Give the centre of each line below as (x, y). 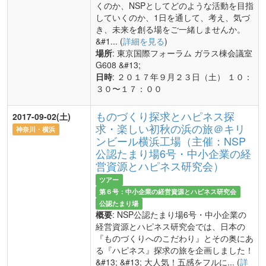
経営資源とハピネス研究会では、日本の (170, 226)
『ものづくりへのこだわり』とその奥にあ (175, 238)
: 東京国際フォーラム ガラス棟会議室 (182, 53)
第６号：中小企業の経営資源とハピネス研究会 (168, 191)
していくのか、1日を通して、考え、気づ (173, 17)
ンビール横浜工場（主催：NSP (171, 141)
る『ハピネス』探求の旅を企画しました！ (175, 250)
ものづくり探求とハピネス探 (165, 116)
